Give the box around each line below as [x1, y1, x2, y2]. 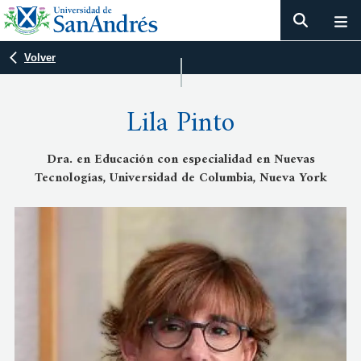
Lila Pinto [127, 100, 234, 148]
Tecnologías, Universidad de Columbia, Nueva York [34, 167, 327, 189]
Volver [24, 52, 56, 64]
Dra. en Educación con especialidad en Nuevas [46, 148, 315, 171]
